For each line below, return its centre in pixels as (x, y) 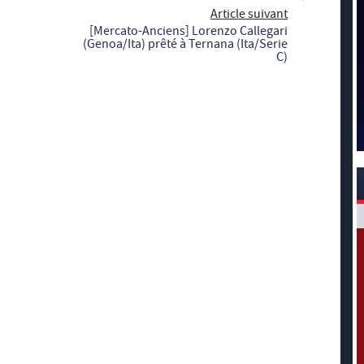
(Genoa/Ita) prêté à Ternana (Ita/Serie (185, 44)
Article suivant (249, 14)
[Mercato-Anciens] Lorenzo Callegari (188, 31)
